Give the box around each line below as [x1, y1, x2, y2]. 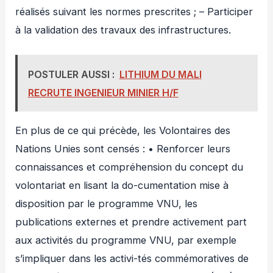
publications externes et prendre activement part [15, 216, 247, 229]
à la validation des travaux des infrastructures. [15, 24, 232, 37]
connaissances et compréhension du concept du [15, 161, 244, 174]
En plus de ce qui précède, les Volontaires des [15, 124, 231, 137]
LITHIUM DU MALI [119, 68, 202, 80]
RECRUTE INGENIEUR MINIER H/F [27, 86, 179, 99]
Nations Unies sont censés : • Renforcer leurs [15, 143, 231, 155]
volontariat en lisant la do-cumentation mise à [15, 179, 229, 192]
